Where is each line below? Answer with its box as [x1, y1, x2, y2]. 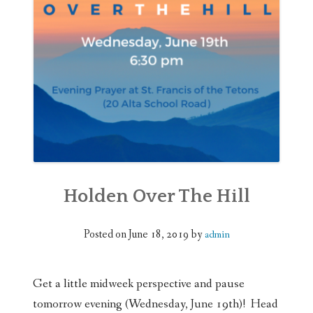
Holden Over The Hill [63, 186, 250, 208]
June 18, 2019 [128, 227, 189, 242]
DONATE [14, 45, 60, 58]
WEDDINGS [14, 12, 74, 25]
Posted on [83, 227, 129, 242]
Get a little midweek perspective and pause [33, 276, 245, 293]
